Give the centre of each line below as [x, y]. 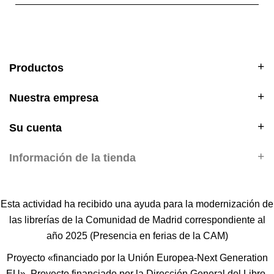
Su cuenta [35, 128]
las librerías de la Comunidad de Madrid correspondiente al [137, 220]
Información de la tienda [72, 158]
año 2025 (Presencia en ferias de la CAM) [137, 236]
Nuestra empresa [54, 98]
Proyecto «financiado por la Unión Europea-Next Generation [137, 258]
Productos [36, 68]
